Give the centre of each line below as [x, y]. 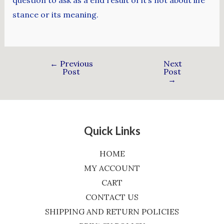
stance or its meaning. [55, 14]
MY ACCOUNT [112, 168]
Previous [75, 64]
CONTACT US [112, 197]
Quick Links [112, 130]
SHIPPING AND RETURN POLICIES [112, 211]
